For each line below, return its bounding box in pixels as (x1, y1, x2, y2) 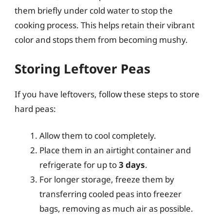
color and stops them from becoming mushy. (15, 34, 188, 45)
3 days (119, 159, 145, 170)
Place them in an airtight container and (39, 145, 191, 156)
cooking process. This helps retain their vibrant (15, 19, 195, 31)
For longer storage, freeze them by (39, 174, 174, 185)
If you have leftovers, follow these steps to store (15, 88, 200, 100)
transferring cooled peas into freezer (39, 188, 182, 200)
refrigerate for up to (39, 159, 119, 170)
